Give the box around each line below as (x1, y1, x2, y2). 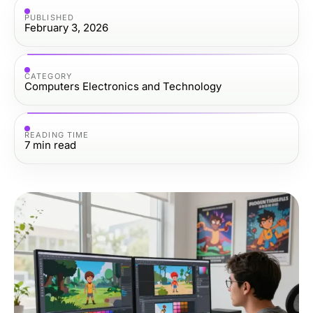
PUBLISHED (24, 12, 74, 22)
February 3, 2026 (24, 20, 108, 34)
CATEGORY (24, 71, 72, 81)
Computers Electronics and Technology (24, 79, 221, 93)
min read (33, 138, 76, 152)
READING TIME (24, 129, 89, 140)
